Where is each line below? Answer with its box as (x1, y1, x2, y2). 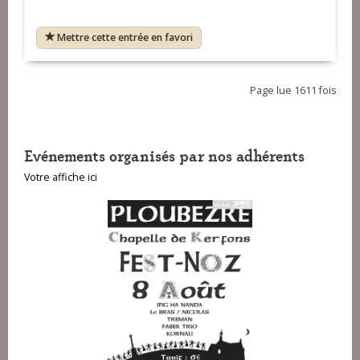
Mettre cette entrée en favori (57, 31, 193, 45)
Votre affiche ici (24, 170, 97, 185)
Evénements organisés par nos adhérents (24, 144, 305, 166)
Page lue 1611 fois (250, 84, 336, 98)
